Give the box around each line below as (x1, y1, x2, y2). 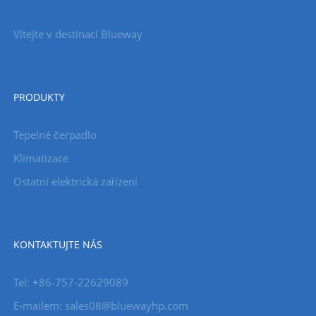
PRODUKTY (13, 90, 65, 104)
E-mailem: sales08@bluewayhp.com (13, 298, 188, 313)
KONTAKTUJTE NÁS (13, 238, 102, 252)
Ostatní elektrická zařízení (13, 174, 138, 189)
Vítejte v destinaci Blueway (13, 27, 142, 42)
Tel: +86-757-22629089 (13, 275, 128, 290)
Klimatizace (13, 151, 68, 166)
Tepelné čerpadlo (13, 128, 97, 142)
